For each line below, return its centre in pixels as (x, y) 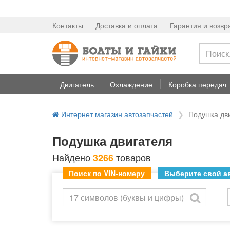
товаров (132, 157)
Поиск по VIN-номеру (107, 173)
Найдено (73, 157)
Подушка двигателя (112, 141)
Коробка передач (197, 84)
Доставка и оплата (127, 25)
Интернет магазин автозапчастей (116, 114)
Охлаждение (131, 84)
